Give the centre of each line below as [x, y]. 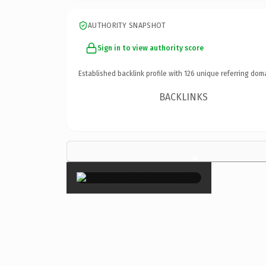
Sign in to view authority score [151, 48]
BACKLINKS [184, 97]
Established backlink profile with [131, 73]
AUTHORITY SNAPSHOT [127, 25]
